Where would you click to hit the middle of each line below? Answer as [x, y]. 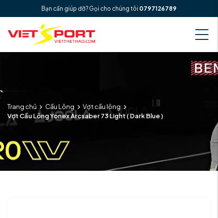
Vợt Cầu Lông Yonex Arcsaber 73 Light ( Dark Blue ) [85, 116]
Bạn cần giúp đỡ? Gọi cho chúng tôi [90, 9]
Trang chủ [22, 107]
